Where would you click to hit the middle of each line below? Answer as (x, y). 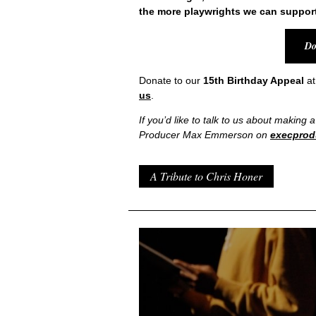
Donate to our (171, 81)
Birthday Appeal (264, 81)
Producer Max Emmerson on (205, 135)
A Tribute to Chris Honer (206, 176)
